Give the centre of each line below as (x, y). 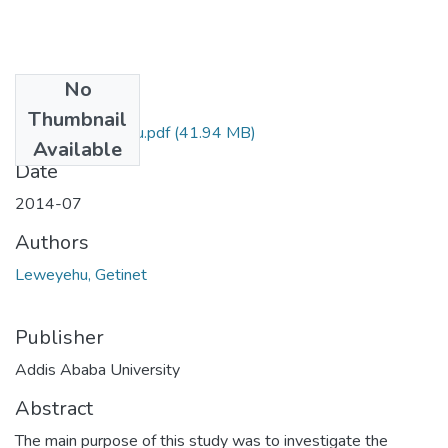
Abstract (54, 408)
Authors (52, 242)
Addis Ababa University (97, 369)
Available (77, 149)
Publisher (59, 337)
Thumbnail (77, 119)
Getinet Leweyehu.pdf (92, 132)
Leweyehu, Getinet (81, 274)
